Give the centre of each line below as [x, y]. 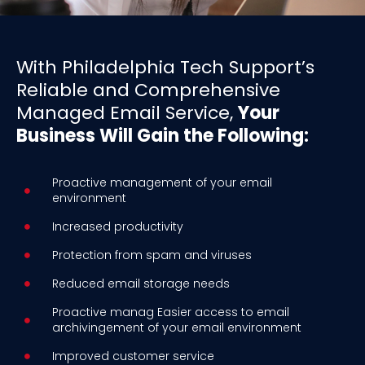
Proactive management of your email [162, 183]
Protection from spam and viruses [152, 255]
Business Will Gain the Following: [163, 136]
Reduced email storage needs [141, 284]
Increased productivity [117, 227]
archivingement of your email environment [176, 328]
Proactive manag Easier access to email [170, 312]
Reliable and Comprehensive [148, 90]
